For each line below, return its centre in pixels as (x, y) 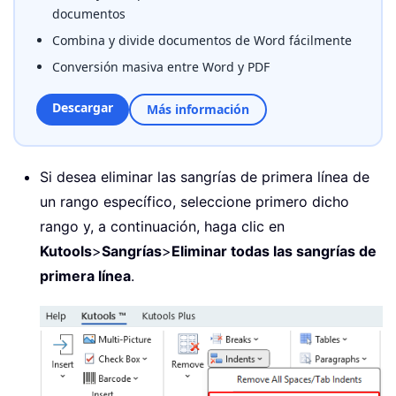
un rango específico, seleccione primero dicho (194, 202)
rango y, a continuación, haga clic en (162, 227)
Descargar (83, 108)
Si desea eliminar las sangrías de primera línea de (205, 177)
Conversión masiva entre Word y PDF (161, 67)
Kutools (66, 251)
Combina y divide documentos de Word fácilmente (202, 41)
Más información (198, 110)
